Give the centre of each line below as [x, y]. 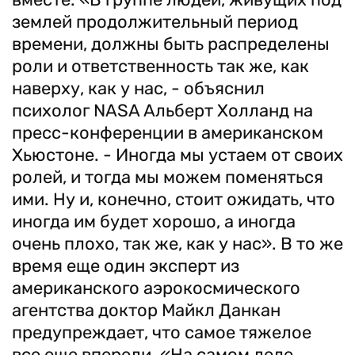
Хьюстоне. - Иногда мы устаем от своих [177, 155]
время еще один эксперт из [126, 266]
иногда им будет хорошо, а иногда [154, 221]
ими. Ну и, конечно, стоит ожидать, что [174, 199]
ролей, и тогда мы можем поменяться [168, 177]
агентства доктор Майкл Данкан [146, 310]
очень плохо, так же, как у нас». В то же [177, 244]
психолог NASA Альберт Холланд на [162, 111]
